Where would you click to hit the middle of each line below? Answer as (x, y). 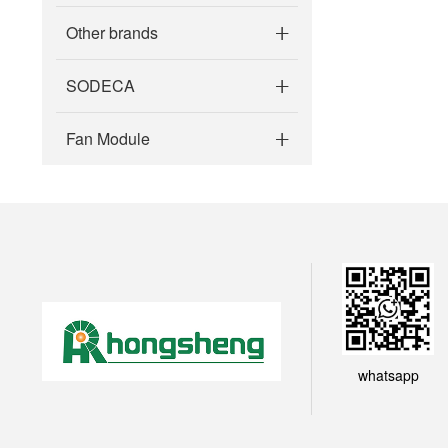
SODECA (100, 85)
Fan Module (108, 138)
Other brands (112, 32)
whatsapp (388, 375)
